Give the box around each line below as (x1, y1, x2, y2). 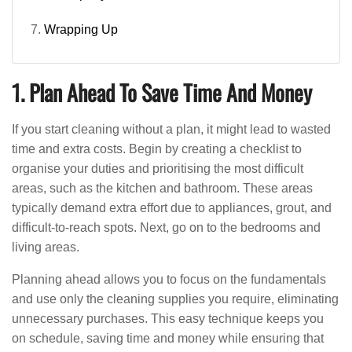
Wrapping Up (44, 23, 118, 36)
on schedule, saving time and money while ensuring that (12, 332, 324, 345)
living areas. (12, 240, 79, 254)
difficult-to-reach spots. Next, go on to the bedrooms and (12, 221, 321, 234)
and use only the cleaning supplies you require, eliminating (12, 292, 339, 306)
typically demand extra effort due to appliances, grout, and (12, 201, 332, 214)
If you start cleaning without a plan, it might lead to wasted (12, 123, 331, 136)
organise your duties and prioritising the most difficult (12, 162, 303, 175)
